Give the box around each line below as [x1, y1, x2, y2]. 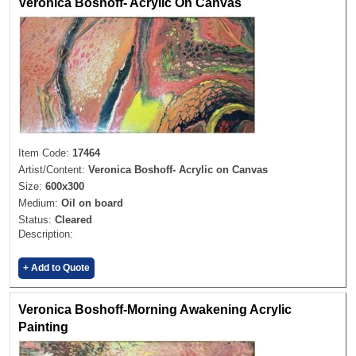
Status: [18, 213, 55, 226]
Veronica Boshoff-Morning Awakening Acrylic [18, 302, 292, 316]
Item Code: [18, 146, 72, 159]
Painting [18, 319, 68, 334]
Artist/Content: [18, 163, 88, 176]
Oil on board [61, 196, 123, 209]
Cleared [55, 213, 92, 226]
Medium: [18, 196, 61, 209]
